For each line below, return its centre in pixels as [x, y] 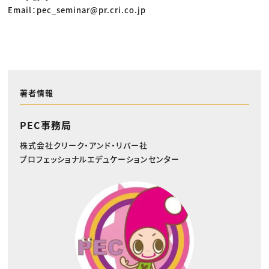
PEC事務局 [45, 125]
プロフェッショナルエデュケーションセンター [99, 159]
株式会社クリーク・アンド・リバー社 [83, 145]
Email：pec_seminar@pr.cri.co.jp [77, 10]
